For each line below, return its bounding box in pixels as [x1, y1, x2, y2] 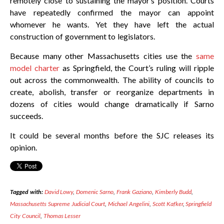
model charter [10, 63, 59, 73]
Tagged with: [10, 188, 43, 196]
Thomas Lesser [43, 212, 81, 220]
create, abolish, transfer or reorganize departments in [10, 87, 214, 97]
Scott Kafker [152, 200, 183, 208]
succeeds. [10, 111, 43, 121]
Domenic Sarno [76, 188, 114, 196]
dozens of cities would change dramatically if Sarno [10, 99, 214, 109]
